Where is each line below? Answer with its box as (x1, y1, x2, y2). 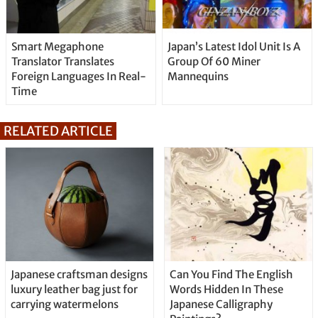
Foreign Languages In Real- (11, 70, 146, 84)
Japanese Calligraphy (169, 297, 273, 312)
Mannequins (167, 70, 229, 84)
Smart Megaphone (11, 40, 104, 54)
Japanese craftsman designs (10, 268, 148, 282)
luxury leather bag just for (10, 283, 138, 297)
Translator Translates (11, 55, 114, 69)
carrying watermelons (10, 297, 119, 312)
